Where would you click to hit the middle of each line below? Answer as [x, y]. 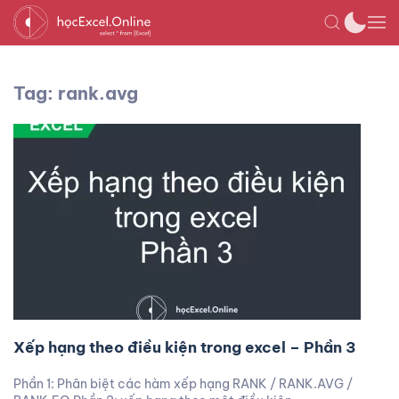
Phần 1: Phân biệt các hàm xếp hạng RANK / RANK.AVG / [183, 384]
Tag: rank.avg [76, 93]
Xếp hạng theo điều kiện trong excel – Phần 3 [185, 347]
